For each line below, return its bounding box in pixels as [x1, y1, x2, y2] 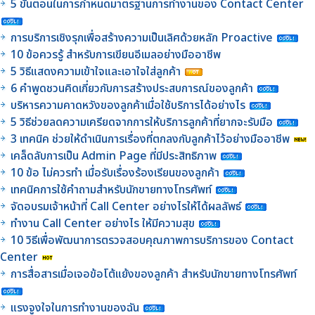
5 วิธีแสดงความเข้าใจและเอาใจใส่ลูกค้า [11, 63, 181, 80]
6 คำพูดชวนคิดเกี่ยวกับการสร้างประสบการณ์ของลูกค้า [11, 79, 253, 97]
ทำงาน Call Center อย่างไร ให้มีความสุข [11, 214, 195, 232]
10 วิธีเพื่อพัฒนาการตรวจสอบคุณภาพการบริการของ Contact [11, 231, 294, 249]
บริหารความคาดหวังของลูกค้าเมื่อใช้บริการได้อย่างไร [11, 96, 248, 114]
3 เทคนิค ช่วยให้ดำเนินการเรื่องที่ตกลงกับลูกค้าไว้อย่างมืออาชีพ [11, 130, 290, 148]
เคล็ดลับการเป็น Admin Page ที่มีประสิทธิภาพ [11, 147, 217, 165]
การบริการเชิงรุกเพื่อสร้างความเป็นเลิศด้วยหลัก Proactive [11, 29, 276, 46]
